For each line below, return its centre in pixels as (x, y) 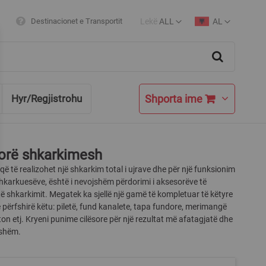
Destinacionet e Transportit (77, 21)
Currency (156, 27)
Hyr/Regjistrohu (47, 99)
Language (208, 27)
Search (233, 77)
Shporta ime (175, 99)
